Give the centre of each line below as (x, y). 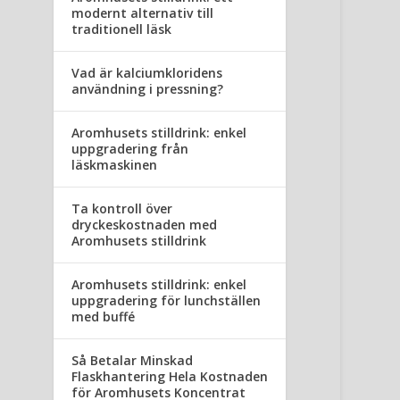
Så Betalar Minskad (133, 361)
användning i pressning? (148, 89)
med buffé (104, 317)
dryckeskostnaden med (145, 225)
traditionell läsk (122, 29)
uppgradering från (130, 149)
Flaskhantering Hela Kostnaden (170, 377)
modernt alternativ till (143, 13)
